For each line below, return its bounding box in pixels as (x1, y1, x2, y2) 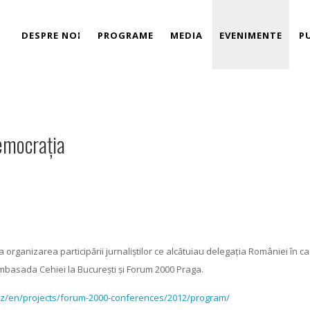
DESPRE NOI (21, 29, 81, 42)
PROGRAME (98, 29, 154, 42)
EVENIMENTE (219, 29, 282, 42)
